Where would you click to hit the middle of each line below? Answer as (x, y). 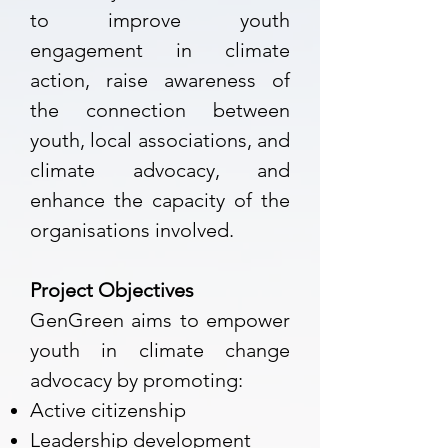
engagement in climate (160, 50)
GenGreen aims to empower (160, 320)
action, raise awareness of (160, 80)
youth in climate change (160, 350)
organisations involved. (132, 230)
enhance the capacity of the (160, 200)
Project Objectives (112, 290)
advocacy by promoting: (136, 380)
